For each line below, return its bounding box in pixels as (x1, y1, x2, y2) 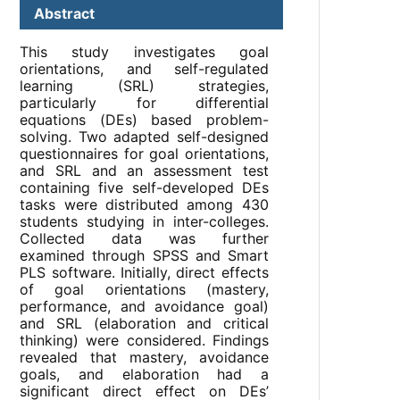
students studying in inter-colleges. (20, 212, 269, 231)
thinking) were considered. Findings (20, 331, 269, 350)
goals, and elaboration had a (20, 365, 269, 384)
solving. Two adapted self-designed (20, 128, 269, 146)
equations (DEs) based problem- (20, 111, 269, 129)
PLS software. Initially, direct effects (20, 263, 269, 282)
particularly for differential (20, 94, 269, 112)
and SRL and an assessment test (20, 162, 269, 180)
